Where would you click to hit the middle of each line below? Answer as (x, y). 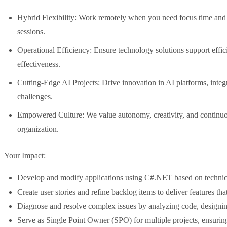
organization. (38, 129)
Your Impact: (25, 155)
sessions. (31, 32)
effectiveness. (39, 64)
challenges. (35, 97)
